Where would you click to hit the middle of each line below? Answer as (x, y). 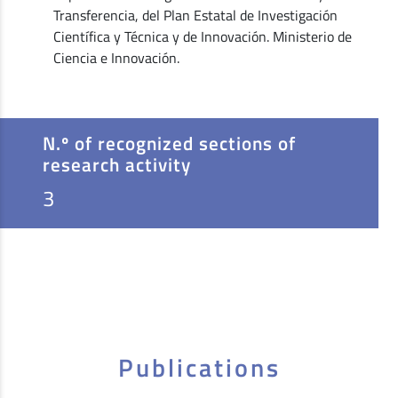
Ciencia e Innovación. (116, 57)
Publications (199, 367)
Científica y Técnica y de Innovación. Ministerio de (202, 36)
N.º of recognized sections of (169, 143)
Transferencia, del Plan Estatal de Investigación (195, 15)
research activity (117, 164)
